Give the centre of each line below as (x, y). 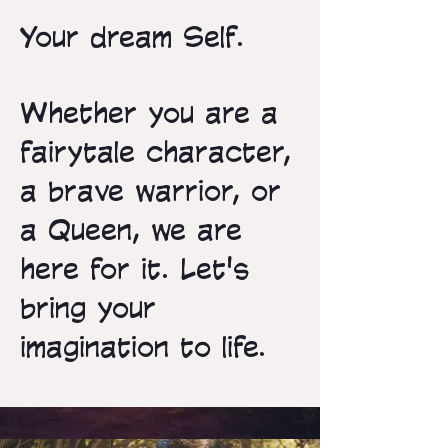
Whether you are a (149, 112)
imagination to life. (143, 346)
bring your (88, 307)
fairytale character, (155, 151)
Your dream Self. (132, 36)
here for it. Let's (134, 268)
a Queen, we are (131, 229)
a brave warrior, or (150, 190)
